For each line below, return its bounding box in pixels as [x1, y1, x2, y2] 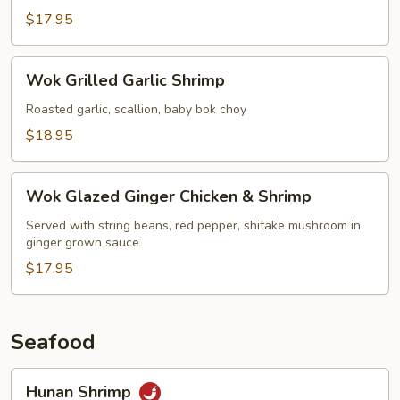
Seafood [11, 328, 96, 356]
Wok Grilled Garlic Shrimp [26, 70, 225, 91]
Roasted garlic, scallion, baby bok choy [26, 101, 246, 118]
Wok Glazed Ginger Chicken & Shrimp [26, 186, 312, 207]
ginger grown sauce [26, 234, 139, 251]
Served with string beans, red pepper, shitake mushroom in [26, 217, 361, 234]
